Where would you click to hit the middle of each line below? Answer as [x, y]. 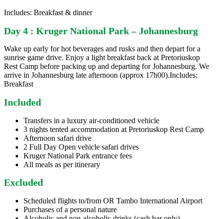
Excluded [23, 183]
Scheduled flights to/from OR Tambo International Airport [113, 200]
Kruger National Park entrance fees [78, 155]
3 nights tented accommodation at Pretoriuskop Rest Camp [114, 129]
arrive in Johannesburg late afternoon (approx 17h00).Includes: [101, 75]
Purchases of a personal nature [70, 209]
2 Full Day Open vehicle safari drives [81, 147]
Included [22, 102]
